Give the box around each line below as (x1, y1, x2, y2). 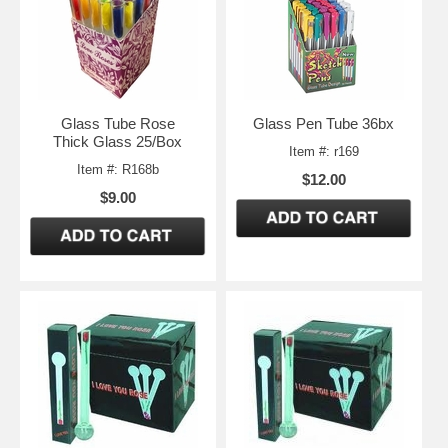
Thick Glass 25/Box (53, 132, 183, 150)
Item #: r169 (288, 143, 359, 159)
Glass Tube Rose (60, 114, 175, 132)
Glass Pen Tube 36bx (253, 114, 395, 132)
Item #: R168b (76, 161, 159, 177)
